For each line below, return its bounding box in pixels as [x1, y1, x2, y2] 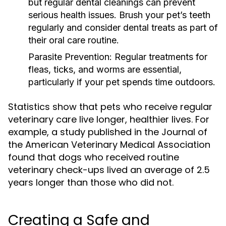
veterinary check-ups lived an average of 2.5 [8, 163, 210, 176]
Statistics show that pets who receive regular [8, 100, 212, 113]
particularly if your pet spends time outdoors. [28, 77, 215, 87]
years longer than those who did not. [8, 176, 174, 189]
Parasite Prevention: [28, 51, 112, 62]
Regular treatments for [112, 51, 207, 62]
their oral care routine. [28, 35, 119, 45]
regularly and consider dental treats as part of [28, 22, 218, 33]
